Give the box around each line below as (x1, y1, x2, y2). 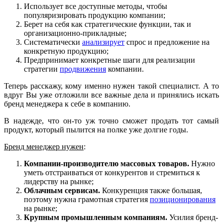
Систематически (24, 38, 82, 47)
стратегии (24, 65, 60, 74)
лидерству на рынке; (24, 177, 94, 186)
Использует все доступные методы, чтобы (24, 2, 167, 11)
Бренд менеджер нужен (4, 142, 84, 151)
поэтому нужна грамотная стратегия (24, 195, 150, 204)
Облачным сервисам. (24, 186, 100, 195)
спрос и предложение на (124, 38, 210, 47)
